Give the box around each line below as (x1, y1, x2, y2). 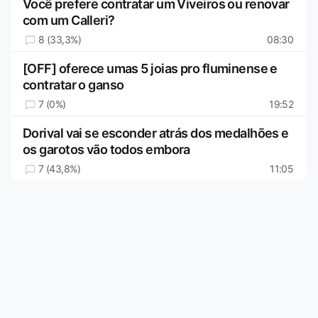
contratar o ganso (23, 77, 124, 92)
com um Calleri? (23, 12, 115, 28)
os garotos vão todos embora (23, 141, 190, 157)
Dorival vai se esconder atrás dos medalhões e (23, 125, 289, 141)
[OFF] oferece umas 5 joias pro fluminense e (23, 60, 278, 76)
